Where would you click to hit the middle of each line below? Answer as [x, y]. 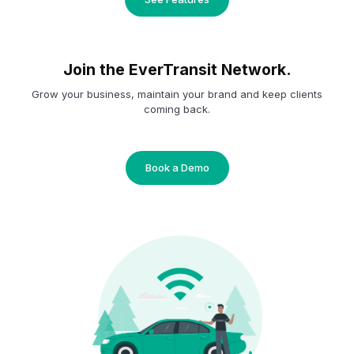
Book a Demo [177, 167]
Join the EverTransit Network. [177, 69]
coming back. [177, 109]
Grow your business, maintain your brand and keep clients [177, 94]
